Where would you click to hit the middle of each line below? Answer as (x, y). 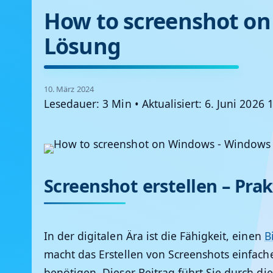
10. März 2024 (69, 89)
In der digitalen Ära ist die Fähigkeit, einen (154, 236)
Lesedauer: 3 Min (88, 104)
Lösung (82, 46)
